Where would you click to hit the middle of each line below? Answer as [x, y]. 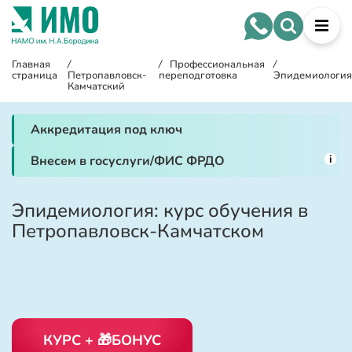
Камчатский [97, 86]
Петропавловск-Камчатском [138, 231]
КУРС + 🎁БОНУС [102, 340]
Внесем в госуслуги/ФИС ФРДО [128, 161]
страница [35, 75]
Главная [31, 64]
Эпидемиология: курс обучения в [160, 211]
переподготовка [198, 75]
